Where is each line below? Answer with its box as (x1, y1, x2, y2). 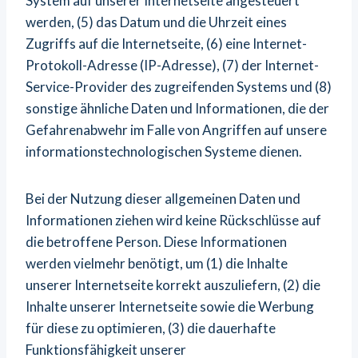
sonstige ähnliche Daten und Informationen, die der (26, 100, 329, 117)
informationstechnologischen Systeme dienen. (26, 143, 302, 160)
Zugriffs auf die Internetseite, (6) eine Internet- (26, 35, 307, 52)
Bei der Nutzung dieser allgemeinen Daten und (26, 190, 300, 207)
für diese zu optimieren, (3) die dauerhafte (26, 320, 276, 336)
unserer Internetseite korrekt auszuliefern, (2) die (26, 276, 320, 293)
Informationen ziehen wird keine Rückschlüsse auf (26, 212, 321, 229)
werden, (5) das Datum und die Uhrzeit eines (26, 14, 287, 30)
